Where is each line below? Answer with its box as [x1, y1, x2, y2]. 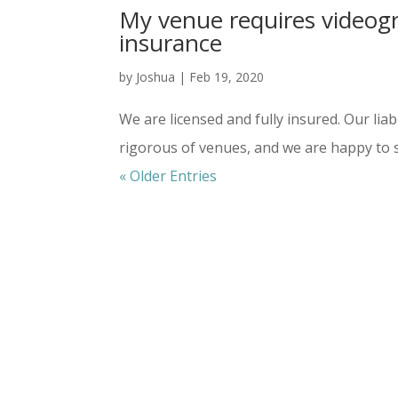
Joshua [136, 68, 176, 85]
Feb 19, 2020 [189, 68, 265, 85]
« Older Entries [119, 166, 218, 186]
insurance [119, 27, 223, 59]
